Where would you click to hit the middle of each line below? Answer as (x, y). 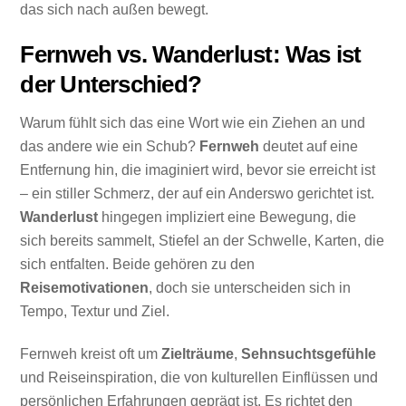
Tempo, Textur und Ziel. (95, 312)
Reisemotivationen (85, 288)
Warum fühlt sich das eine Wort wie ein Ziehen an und (193, 123)
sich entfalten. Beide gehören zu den (138, 265)
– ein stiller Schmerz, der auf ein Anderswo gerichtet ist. (198, 194)
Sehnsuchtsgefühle (309, 354)
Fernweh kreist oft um (91, 354)
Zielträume (198, 354)
